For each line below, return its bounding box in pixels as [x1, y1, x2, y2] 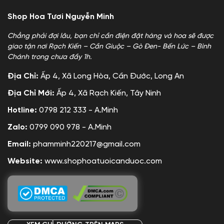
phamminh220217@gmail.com [33, 140, 140, 148]
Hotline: [7, 106, 39, 114]
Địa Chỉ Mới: [7, 89, 56, 97]
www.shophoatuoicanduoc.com [44, 157, 162, 165]
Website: [7, 157, 44, 165]
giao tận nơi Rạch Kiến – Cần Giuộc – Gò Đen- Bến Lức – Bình [7, 43, 211, 50]
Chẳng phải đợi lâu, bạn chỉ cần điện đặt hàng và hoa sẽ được [7, 32, 213, 40]
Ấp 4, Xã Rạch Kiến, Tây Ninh [56, 89, 161, 97]
